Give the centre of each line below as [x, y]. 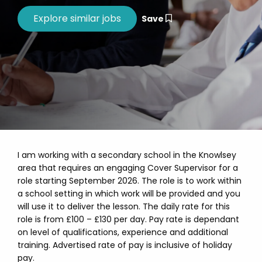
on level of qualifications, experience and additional [123, 232]
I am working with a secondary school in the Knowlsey [127, 155]
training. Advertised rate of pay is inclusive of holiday [125, 245]
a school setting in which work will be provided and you [129, 194]
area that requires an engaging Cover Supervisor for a [128, 168]
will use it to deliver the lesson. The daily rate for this [124, 206]
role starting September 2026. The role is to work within [130, 181]
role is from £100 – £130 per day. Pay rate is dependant [128, 219]
